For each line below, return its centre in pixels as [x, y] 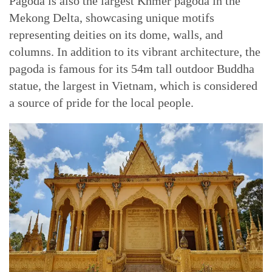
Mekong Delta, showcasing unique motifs [112, 18]
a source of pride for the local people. [101, 103]
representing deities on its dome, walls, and [116, 35]
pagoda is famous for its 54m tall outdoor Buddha [132, 69]
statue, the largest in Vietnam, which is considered [133, 86]
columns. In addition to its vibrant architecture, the [135, 52]
